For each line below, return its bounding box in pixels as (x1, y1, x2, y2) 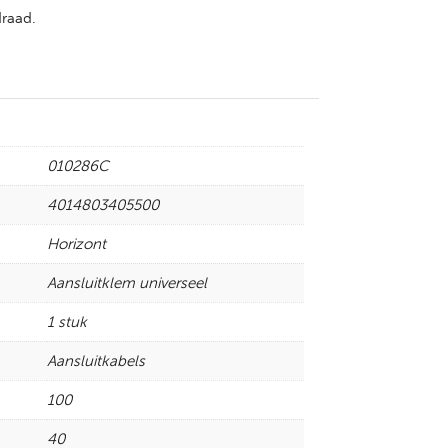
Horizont (47, 234, 106, 253)
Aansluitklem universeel (47, 273, 207, 292)
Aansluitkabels (47, 351, 145, 370)
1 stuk (47, 312, 87, 331)
